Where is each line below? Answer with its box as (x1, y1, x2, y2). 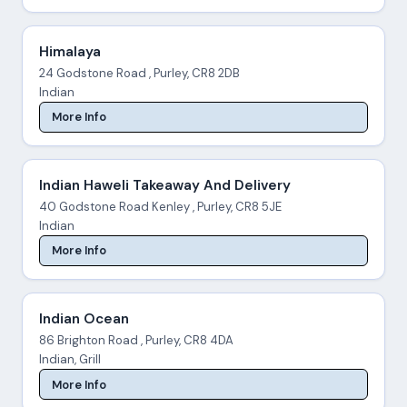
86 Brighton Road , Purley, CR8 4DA (38, 333, 233, 349)
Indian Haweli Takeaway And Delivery (38, 175, 291, 194)
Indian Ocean (38, 310, 129, 329)
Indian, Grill (38, 352, 101, 368)
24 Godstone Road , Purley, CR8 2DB (38, 65, 240, 81)
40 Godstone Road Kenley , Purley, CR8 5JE (38, 198, 282, 214)
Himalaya (38, 42, 101, 61)
